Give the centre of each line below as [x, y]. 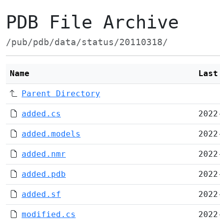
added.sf [41, 194]
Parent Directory [61, 94]
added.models [51, 134]
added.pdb [44, 174]
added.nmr [44, 154]
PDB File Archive [92, 22]
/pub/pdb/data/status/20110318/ [87, 42]
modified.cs [49, 214]
